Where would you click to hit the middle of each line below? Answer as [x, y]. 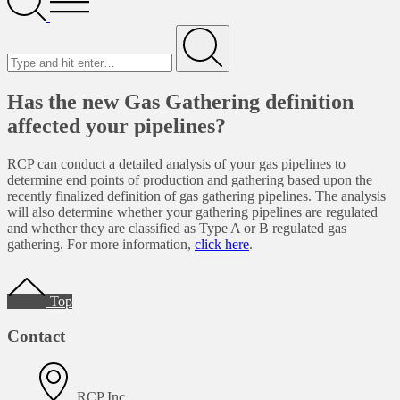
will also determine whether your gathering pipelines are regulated [192, 212]
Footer [37, 277]
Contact [36, 336]
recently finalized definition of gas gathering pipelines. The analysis [196, 196]
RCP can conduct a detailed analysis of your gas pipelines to [176, 163]
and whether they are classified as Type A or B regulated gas [177, 228]
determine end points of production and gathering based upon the [190, 179]
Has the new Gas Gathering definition [180, 101]
